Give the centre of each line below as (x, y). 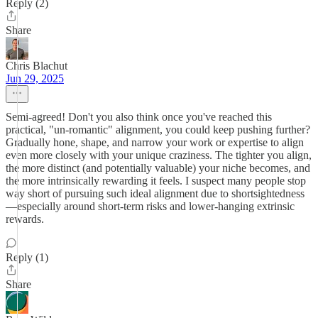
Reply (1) (27, 257)
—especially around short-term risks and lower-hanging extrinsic (150, 206)
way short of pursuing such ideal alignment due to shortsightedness (155, 193)
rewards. (25, 219)
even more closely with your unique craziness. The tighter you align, (159, 155)
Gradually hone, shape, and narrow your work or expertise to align (155, 142)
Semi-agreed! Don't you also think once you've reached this (139, 117)
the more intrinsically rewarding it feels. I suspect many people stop (156, 181)
